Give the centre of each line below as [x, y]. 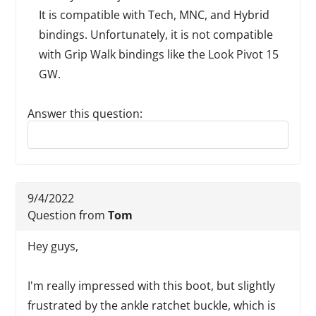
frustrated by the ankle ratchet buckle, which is [152, 305]
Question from [68, 215]
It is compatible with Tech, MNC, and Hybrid [154, 15]
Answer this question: [85, 114]
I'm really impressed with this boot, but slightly [152, 286]
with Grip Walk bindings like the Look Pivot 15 [159, 54]
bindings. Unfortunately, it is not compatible [156, 35]
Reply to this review [79, 127]
